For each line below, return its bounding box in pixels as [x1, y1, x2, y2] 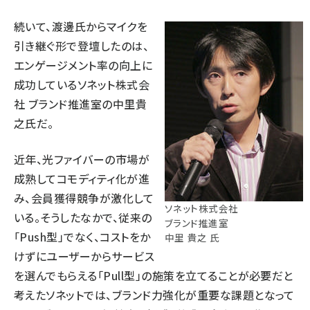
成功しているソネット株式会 [14, 75, 150, 93]
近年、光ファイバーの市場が [14, 150, 150, 167]
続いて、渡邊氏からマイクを [14, 17, 148, 35]
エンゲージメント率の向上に [14, 56, 153, 73]
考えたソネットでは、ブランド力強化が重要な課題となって [14, 286, 295, 303]
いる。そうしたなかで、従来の [14, 208, 152, 226]
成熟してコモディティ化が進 [14, 170, 150, 187]
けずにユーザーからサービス [14, 247, 155, 264]
